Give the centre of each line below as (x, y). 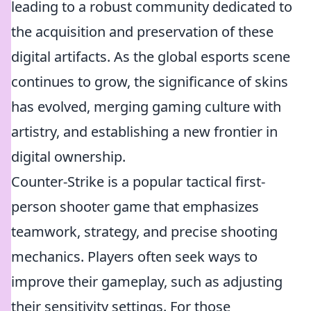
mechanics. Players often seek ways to (134, 257)
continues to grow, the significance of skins (150, 82)
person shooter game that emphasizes (135, 207)
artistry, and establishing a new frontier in (144, 132)
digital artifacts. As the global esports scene (151, 57)
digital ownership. (68, 157)
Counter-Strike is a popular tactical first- (138, 182)
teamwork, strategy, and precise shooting (144, 232)
